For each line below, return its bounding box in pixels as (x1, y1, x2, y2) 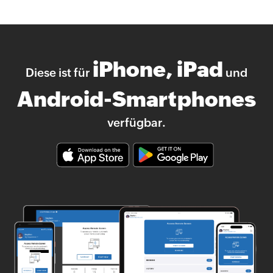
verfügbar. (107, 116, 166, 130)
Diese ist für (26, 66, 93, 80)
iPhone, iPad (93, 57, 223, 82)
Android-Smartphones (17, 87, 256, 112)
